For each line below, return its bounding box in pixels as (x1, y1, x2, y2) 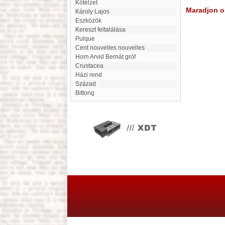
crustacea (80, 62, 103, 69)
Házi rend (80, 71, 102, 78)
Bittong (79, 89, 94, 96)
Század (79, 80, 96, 87)
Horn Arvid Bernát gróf (80, 53, 136, 60)
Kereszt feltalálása (79, 26, 126, 33)
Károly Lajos (79, 8, 109, 15)
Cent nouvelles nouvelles (80, 44, 145, 51)
